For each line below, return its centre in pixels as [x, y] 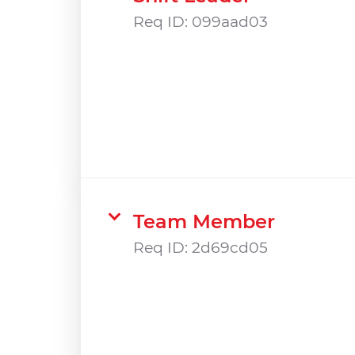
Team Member [204, 221]
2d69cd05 [230, 247]
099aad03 [230, 21]
